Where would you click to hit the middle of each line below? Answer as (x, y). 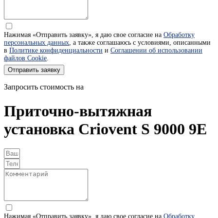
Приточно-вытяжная (78, 111)
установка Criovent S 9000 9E (105, 129)
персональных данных (36, 43)
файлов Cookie (25, 58)
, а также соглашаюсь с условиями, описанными (140, 43)
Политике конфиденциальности (56, 51)
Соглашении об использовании (156, 51)
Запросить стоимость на (44, 87)
